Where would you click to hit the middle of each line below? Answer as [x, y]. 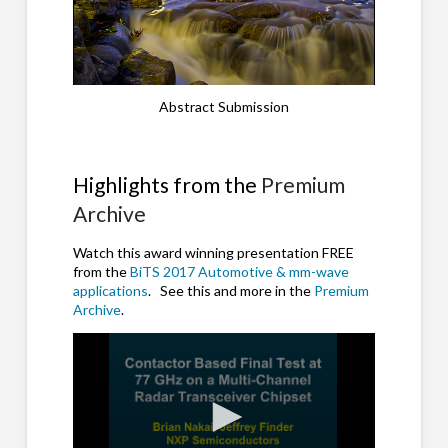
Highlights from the [166, 184]
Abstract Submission [223, 107]
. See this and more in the [230, 291]
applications [110, 291]
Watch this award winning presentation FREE [213, 253]
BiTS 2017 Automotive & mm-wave [239, 272]
